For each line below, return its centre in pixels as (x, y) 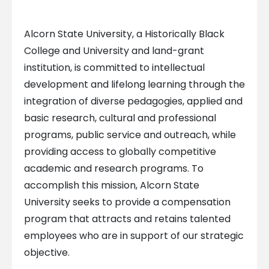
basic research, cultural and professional (120, 118)
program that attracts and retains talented (127, 219)
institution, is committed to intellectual (114, 68)
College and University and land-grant (114, 51)
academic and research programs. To (113, 169)
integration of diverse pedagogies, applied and (133, 101)
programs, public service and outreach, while (130, 135)
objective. (47, 253)
